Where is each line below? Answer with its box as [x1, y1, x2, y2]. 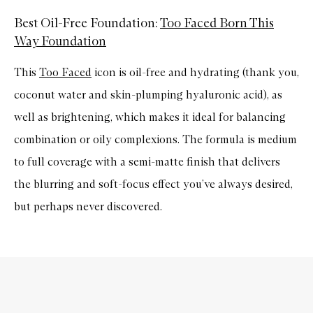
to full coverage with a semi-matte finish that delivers [14, 154, 280, 168]
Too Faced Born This [160, 15, 274, 31]
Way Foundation [14, 33, 106, 49]
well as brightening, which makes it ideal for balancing [14, 110, 286, 124]
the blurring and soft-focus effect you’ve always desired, [14, 177, 293, 191]
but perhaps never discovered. [14, 199, 162, 213]
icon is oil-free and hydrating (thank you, [92, 65, 299, 79]
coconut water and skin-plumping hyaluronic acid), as [14, 87, 282, 101]
